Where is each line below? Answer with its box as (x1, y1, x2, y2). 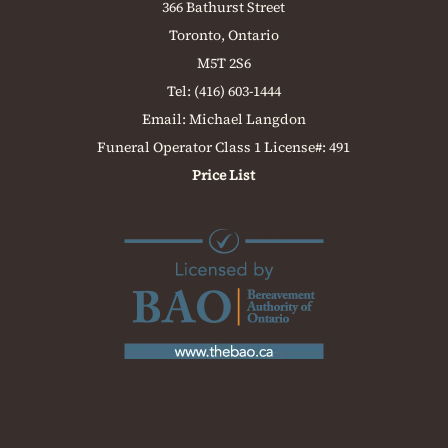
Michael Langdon (188, 109, 306, 130)
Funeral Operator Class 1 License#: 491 (97, 137, 351, 158)
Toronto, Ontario (168, 25, 279, 46)
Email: (141, 109, 189, 130)
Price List (192, 165, 256, 186)
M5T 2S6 (196, 53, 251, 74)
